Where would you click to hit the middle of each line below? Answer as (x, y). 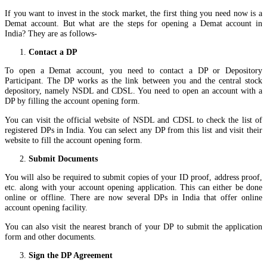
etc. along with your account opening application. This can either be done (133, 187)
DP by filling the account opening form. (72, 101)
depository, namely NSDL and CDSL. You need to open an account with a (133, 91)
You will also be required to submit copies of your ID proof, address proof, (133, 177)
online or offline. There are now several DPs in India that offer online (133, 198)
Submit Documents (63, 159)
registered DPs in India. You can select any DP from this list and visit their (133, 130)
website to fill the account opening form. (74, 140)
